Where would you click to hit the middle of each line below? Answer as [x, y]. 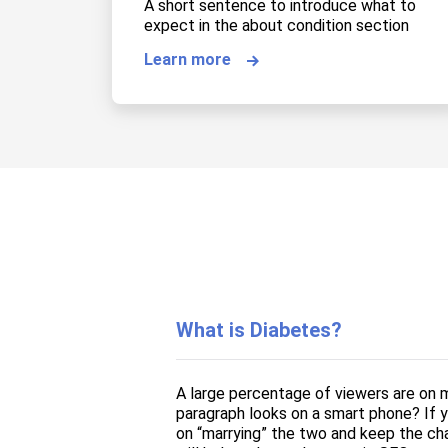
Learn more [187, 60]
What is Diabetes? [259, 330]
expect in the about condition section [276, 26]
